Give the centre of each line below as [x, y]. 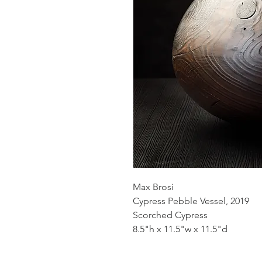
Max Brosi [153, 187]
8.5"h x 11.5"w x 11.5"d [180, 229]
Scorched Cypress [170, 215]
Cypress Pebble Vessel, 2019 [191, 201]
